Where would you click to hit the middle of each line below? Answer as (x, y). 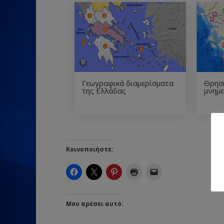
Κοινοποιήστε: (90, 149)
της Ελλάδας (104, 90)
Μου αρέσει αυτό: (95, 203)
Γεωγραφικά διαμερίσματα (128, 83)
